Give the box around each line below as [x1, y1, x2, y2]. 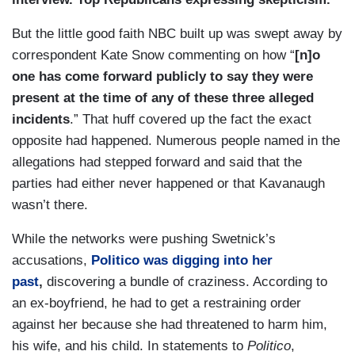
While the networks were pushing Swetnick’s [12, 231, 276, 247]
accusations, [12, 253, 91, 269]
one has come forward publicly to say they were [12, 69, 313, 85]
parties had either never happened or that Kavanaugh [12, 176, 325, 192]
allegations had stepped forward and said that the [12, 155, 302, 170]
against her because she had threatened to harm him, [12, 317, 327, 333]
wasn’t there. [12, 197, 88, 213]
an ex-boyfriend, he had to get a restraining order [12, 296, 301, 311]
